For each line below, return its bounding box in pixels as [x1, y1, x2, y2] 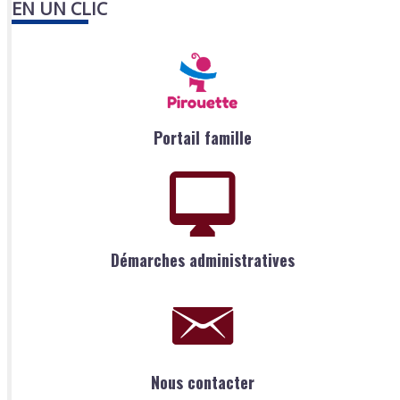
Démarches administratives [110, 247, 295, 271]
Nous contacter [150, 370, 254, 394]
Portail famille [153, 126, 252, 150]
